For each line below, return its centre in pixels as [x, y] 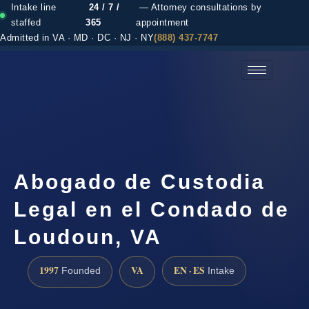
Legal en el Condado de [152, 209]
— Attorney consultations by [199, 8]
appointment [162, 23]
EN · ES [189, 270]
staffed [26, 23]
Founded [80, 270]
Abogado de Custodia [140, 181]
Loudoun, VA [88, 237]
